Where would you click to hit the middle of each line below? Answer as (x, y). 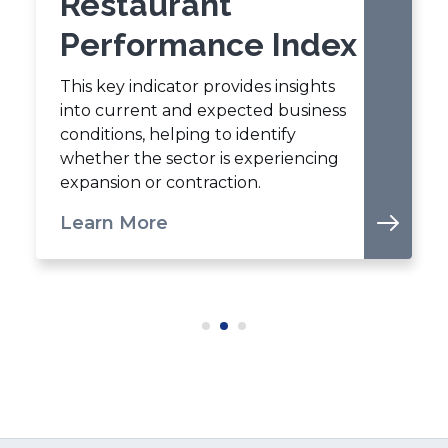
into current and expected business (203, 110)
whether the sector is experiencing (199, 158)
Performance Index (208, 44)
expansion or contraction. (160, 182)
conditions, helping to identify (178, 134)
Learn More (114, 223)
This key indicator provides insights (197, 86)
